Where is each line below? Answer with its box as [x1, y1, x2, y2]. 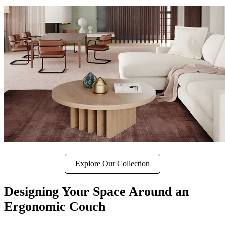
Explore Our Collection [75, 159, 150, 168]
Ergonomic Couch [4, 199, 105, 214]
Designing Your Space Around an [4, 184, 189, 199]
